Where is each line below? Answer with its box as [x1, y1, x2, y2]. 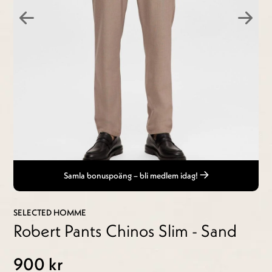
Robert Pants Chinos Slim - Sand [13, 220, 237, 242]
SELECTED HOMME [13, 207, 87, 219]
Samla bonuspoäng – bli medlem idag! [63, 170, 200, 182]
